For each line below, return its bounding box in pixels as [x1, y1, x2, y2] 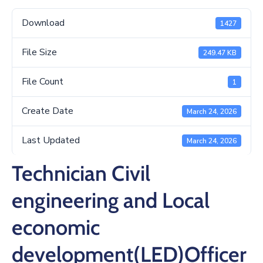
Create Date [22, 104, 73, 117]
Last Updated [22, 134, 80, 147]
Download [22, 16, 65, 29]
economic [12, 214, 100, 240]
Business [9, 12, 46, 23]
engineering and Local [12, 187, 210, 213]
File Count [22, 75, 63, 88]
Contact [9, 65, 42, 76]
